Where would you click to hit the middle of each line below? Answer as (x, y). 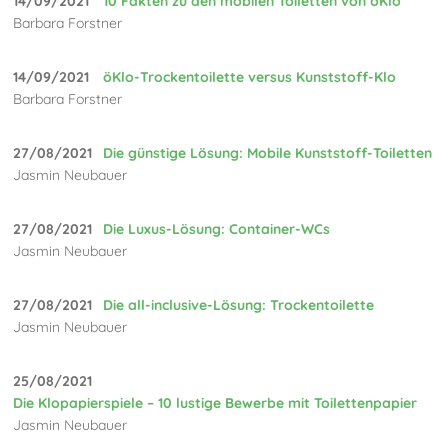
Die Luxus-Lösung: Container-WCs (217, 228)
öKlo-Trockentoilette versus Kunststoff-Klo (250, 76)
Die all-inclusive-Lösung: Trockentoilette (239, 304)
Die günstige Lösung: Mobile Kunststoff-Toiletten (268, 152)
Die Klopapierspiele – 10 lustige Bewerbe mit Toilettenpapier (215, 402)
